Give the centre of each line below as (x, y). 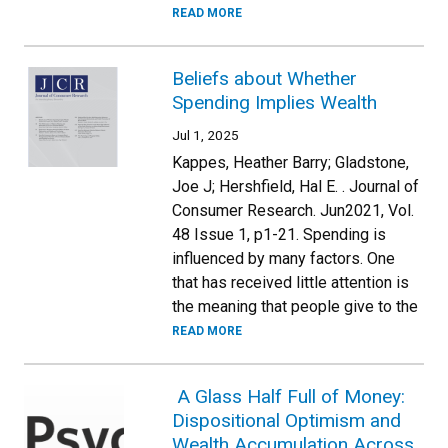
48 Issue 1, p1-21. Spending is (279, 234)
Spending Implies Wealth (274, 102)
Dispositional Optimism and (286, 420)
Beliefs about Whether (264, 78)
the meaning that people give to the (295, 306)
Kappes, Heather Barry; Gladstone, (290, 162)
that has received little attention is (290, 282)
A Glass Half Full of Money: (288, 396)
